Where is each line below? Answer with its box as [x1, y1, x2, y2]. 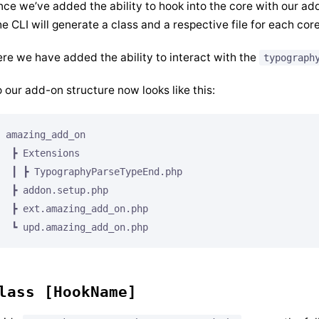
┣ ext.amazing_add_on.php [6, 202, 148, 214]
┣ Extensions [6, 147, 80, 159]
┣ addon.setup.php [6, 184, 108, 196]
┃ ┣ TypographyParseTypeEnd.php [6, 165, 182, 177]
